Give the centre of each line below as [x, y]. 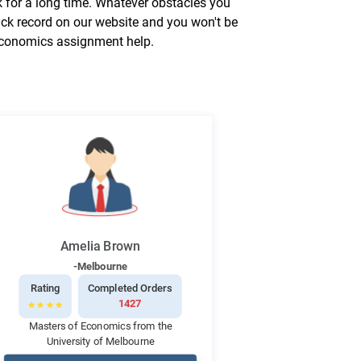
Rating [45, 288]
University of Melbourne [100, 341]
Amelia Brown [101, 246]
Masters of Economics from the [100, 326]
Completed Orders [130, 288]
